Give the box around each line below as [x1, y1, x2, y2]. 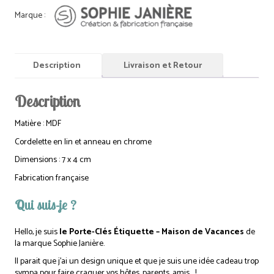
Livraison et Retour [124, 58, 202, 73]
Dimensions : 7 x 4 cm [15, 153, 92, 168]
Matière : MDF [15, 117, 62, 131]
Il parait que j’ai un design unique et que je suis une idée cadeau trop [15, 254, 259, 269]
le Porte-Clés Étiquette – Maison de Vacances [57, 224, 245, 239]
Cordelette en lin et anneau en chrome [15, 135, 152, 149]
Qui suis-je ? [15, 196, 76, 213]
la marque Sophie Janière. [15, 236, 105, 251]
